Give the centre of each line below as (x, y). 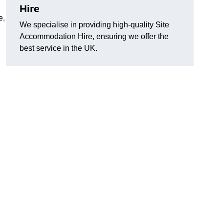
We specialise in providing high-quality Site (94, 25)
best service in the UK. (58, 48)
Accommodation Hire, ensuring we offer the (94, 37)
